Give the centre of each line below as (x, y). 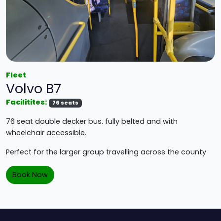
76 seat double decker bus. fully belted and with (92, 121)
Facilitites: (26, 102)
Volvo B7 (34, 88)
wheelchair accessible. (46, 132)
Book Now (30, 174)
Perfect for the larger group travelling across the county (106, 152)
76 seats (66, 103)
